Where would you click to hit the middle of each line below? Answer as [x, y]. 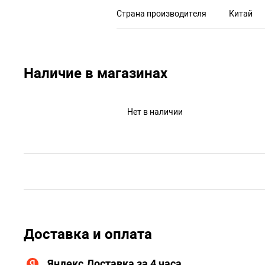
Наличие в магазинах [96, 73]
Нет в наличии [155, 112]
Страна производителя [161, 13]
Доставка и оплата [88, 234]
